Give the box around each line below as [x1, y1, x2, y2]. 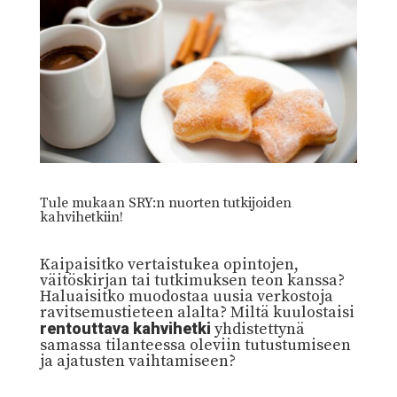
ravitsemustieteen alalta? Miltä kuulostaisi [39, 302, 354, 323]
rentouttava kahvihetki [39, 319, 211, 339]
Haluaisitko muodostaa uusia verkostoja [39, 286, 333, 307]
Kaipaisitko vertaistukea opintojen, [39, 254, 299, 276]
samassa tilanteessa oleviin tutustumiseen [39, 335, 351, 356]
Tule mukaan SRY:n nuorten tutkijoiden [39, 194, 292, 213]
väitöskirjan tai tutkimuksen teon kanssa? [39, 270, 345, 292]
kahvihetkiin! [39, 208, 123, 227]
